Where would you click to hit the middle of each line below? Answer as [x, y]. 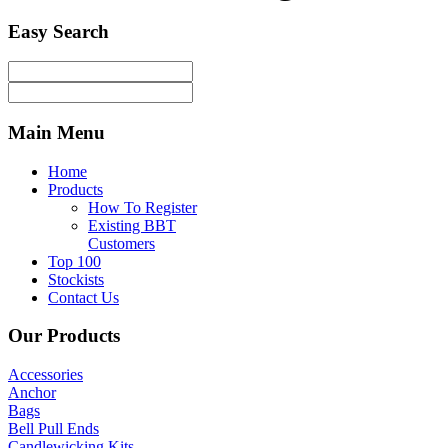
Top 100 [74, 261]
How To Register [142, 207]
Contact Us [83, 297]
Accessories [45, 375]
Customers [121, 243]
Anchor [32, 393]
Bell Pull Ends [53, 429]
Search [78, 31]
